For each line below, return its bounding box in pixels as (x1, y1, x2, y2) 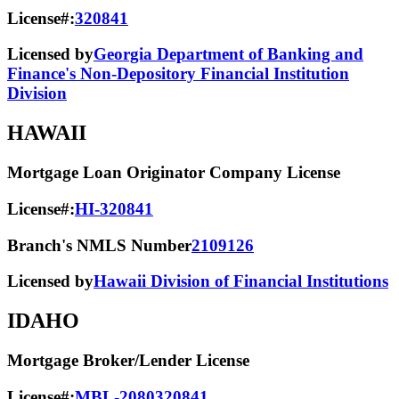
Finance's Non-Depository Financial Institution (7, 64, 349, 84)
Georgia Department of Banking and (94, 45, 363, 64)
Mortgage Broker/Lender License (7, 351, 249, 370)
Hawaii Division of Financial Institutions (94, 272, 388, 291)
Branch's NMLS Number (7, 235, 191, 255)
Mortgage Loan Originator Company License (7, 163, 340, 183)
